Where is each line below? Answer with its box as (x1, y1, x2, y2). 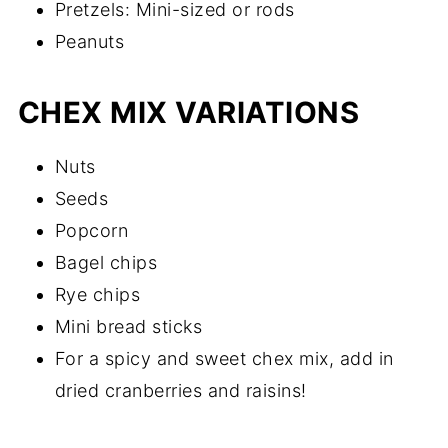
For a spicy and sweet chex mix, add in (54, 348, 394, 369)
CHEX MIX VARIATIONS (17, 95, 360, 130)
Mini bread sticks (54, 316, 203, 337)
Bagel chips (54, 252, 158, 273)
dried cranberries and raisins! (54, 380, 307, 401)
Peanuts (54, 31, 125, 52)
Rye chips (54, 284, 141, 305)
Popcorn (54, 220, 129, 241)
